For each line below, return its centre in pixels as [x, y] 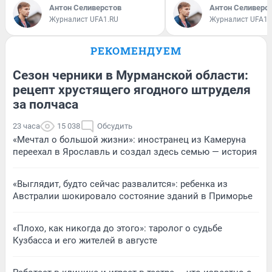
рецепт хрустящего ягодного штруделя [132, 90]
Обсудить [115, 126]
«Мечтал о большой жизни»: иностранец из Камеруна [129, 139]
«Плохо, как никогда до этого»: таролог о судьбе [117, 228]
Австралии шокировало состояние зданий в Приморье [133, 196]
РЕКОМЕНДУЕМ [136, 50]
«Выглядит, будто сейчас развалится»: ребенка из [120, 184]
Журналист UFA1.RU [84, 19]
